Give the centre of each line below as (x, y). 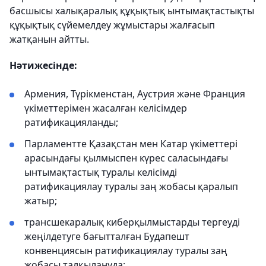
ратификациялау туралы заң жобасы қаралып (131, 186)
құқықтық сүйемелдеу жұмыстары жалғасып (112, 25)
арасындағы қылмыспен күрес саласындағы (126, 158)
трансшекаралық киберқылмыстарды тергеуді (132, 222)
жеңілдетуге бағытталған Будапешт (107, 236)
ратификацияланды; (71, 122)
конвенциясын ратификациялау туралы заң (126, 251)
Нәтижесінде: (43, 65)
